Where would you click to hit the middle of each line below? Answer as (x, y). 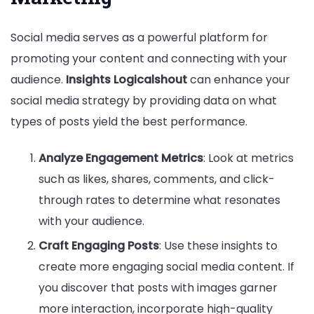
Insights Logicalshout (127, 80)
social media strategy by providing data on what (144, 101)
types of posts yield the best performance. (129, 122)
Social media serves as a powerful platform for (139, 38)
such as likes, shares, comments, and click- (157, 179)
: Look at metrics (248, 158)
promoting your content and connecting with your (149, 59)
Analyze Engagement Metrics (121, 158)
